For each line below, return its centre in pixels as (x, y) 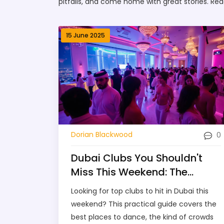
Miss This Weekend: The (129, 172)
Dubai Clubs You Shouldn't (137, 158)
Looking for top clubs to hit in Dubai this (140, 191)
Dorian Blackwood (102, 135)
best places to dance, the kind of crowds (142, 217)
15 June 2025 (85, 35)
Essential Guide (109, 186)
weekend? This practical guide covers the (144, 204)
